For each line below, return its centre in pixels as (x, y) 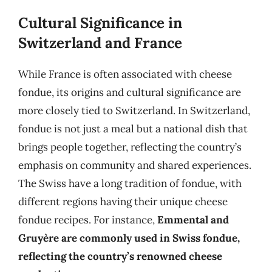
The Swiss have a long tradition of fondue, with (130, 183)
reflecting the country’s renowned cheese (120, 256)
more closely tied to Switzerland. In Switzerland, (134, 110)
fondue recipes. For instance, (88, 220)
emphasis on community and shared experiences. (135, 165)
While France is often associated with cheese (125, 74)
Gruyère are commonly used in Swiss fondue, (129, 238)
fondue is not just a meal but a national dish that (133, 129)
